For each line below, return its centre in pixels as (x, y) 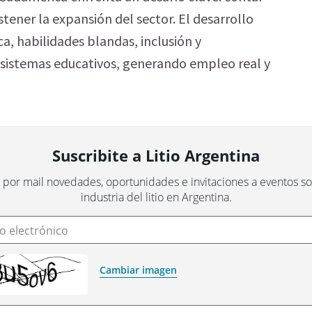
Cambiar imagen (138, 270)
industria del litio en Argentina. (156, 197)
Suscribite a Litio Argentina (156, 155)
